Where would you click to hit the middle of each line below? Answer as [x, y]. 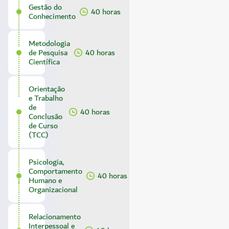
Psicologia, [46, 162]
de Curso [43, 126]
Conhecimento [52, 16]
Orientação [47, 89]
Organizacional [53, 190]
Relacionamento [55, 217]
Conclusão [45, 117]
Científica [44, 62]
